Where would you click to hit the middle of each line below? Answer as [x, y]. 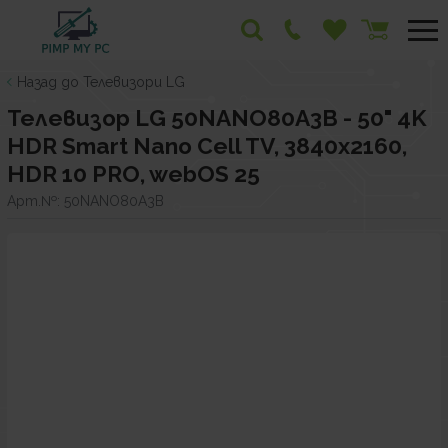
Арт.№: [35, 200]
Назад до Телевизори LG [101, 82]
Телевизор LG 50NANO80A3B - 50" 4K [217, 118]
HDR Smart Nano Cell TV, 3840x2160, [207, 146]
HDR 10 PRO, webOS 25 [133, 174]
